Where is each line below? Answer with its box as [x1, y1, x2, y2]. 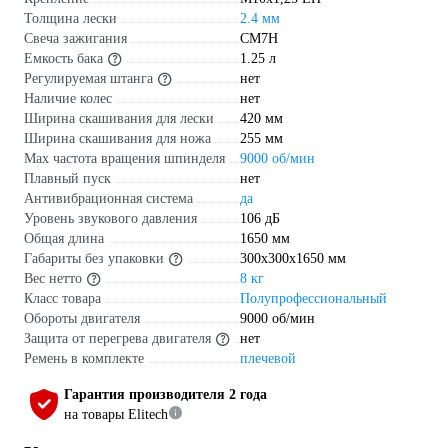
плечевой [240, 350, 296, 366]
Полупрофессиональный [240, 290, 387, 306]
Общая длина [24, 230, 104, 246]
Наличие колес [24, 90, 112, 106]
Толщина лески [24, 10, 117, 26]
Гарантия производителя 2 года [64, 386, 267, 402]
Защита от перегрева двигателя [24, 330, 211, 346]
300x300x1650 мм [240, 250, 346, 266]
